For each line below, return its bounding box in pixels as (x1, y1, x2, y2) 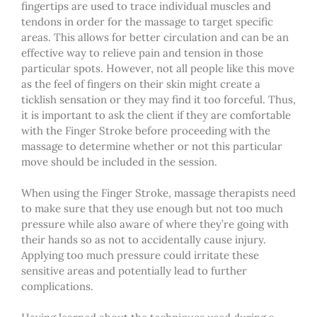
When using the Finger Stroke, (21, 185, 174, 200)
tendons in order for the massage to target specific (21, 14, 273, 28)
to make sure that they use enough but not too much (21, 201, 283, 215)
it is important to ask (21, 108, 127, 122)
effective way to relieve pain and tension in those (21, 45, 263, 59)
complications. (21, 279, 93, 293)
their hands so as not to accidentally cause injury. (21, 232, 266, 246)
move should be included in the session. (21, 154, 217, 168)
